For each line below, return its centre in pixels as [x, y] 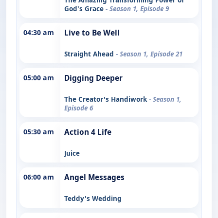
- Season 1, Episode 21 [149, 54]
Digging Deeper [93, 78]
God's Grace [85, 9]
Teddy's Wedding [93, 198]
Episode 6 [79, 108]
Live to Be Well [92, 33]
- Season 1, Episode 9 [137, 9]
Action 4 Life [88, 132]
